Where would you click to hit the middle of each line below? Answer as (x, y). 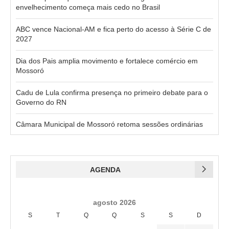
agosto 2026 (114, 202)
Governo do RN (41, 102)
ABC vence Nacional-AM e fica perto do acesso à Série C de (113, 29)
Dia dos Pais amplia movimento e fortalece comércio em (107, 61)
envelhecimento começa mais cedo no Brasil (88, 7)
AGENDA (105, 169)
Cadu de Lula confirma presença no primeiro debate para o (112, 92)
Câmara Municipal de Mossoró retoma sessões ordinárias (109, 124)
